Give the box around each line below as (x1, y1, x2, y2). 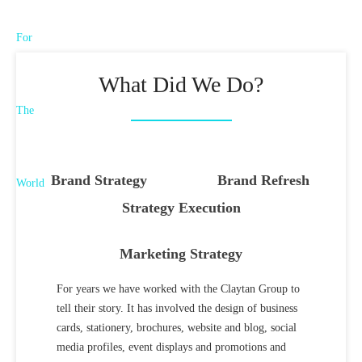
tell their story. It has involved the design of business (56, 302, 297, 314)
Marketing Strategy (120, 246, 242, 262)
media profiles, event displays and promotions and (56, 341, 286, 353)
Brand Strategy (50, 172, 147, 188)
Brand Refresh (217, 172, 309, 188)
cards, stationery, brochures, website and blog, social (56, 322, 297, 334)
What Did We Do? (99, 72, 263, 97)
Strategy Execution (121, 200, 241, 216)
